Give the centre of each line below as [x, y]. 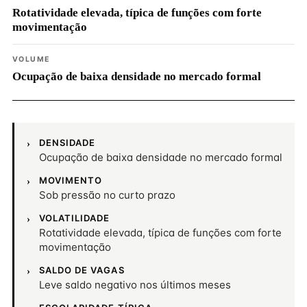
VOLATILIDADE [75, 218]
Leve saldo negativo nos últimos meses [135, 285]
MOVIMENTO [71, 180]
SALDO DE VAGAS [82, 270]
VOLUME [31, 59]
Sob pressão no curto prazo [107, 195]
